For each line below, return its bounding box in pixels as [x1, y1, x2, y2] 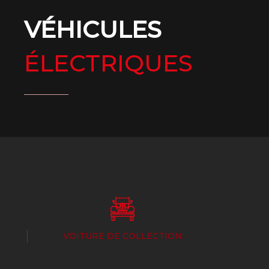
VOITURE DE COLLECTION [62, 231, 182, 241]
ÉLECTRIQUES [24, 49, 193, 77]
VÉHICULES [24, 15, 162, 44]
